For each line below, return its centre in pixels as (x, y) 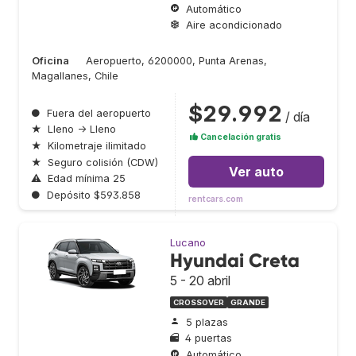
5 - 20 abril (200, 281)
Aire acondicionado (234, 25)
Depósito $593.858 (94, 195)
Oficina (50, 60)
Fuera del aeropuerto (99, 113)
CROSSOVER (199, 303)
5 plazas (207, 322)
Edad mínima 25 (87, 179)
